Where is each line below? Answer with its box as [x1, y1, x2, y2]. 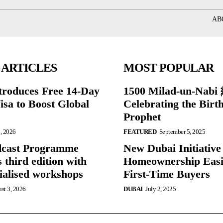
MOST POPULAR [123, 61, 214, 75]
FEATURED [123, 128, 156, 136]
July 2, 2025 [145, 185, 176, 193]
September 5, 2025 [159, 128, 205, 136]
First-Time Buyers [123, 168, 210, 181]
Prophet [123, 111, 161, 123]
